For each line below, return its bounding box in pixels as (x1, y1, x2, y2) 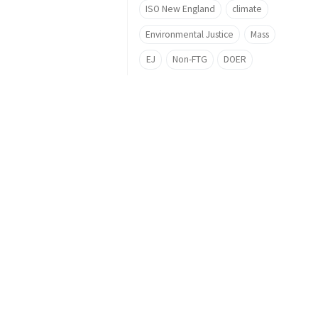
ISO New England (146, 2, 215, 15)
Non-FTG (172, 53, 207, 66)
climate (231, 2, 262, 15)
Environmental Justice (146, 28, 234, 40)
